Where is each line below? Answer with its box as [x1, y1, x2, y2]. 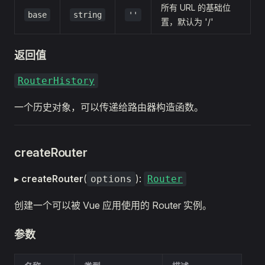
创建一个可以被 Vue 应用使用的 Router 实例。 [14, 199, 212, 211]
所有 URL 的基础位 [161, 2, 231, 12]
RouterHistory [18, 75, 95, 86]
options [91, 173, 132, 185]
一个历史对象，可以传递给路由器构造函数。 [14, 101, 203, 113]
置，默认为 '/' [161, 17, 214, 27]
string [73, 10, 102, 20]
